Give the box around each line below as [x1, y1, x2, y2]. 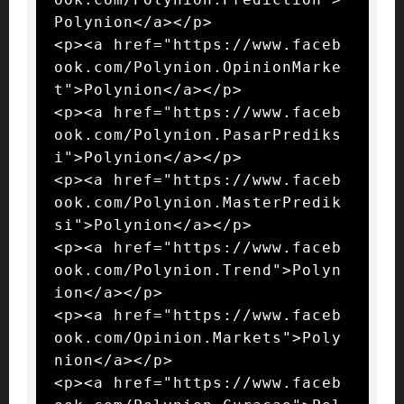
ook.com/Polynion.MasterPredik [53, 193, 342, 211]
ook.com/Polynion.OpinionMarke [53, 58, 342, 76]
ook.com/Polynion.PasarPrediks [53, 125, 342, 143]
